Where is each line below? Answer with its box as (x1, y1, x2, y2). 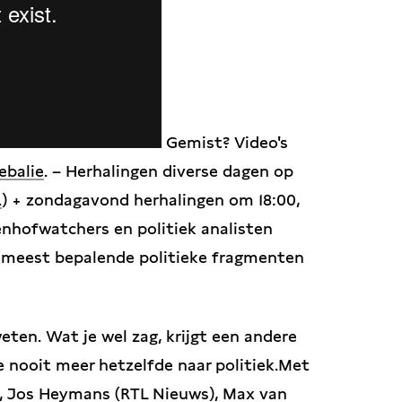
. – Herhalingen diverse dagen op (44, 162, 293, 180)
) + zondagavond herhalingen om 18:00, (2, 190, 300, 209)
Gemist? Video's (162, 133, 288, 152)
